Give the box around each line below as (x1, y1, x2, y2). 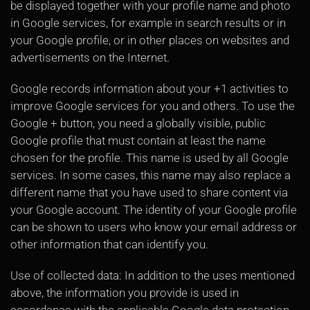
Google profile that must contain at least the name (10, 134, 266, 147)
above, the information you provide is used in (10, 286, 239, 300)
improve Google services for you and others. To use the (10, 99, 295, 113)
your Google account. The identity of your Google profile (10, 203, 297, 217)
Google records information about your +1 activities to (10, 82, 289, 95)
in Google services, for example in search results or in (10, 16, 286, 30)
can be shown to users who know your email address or (10, 220, 297, 234)
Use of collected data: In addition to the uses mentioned (10, 268, 295, 282)
